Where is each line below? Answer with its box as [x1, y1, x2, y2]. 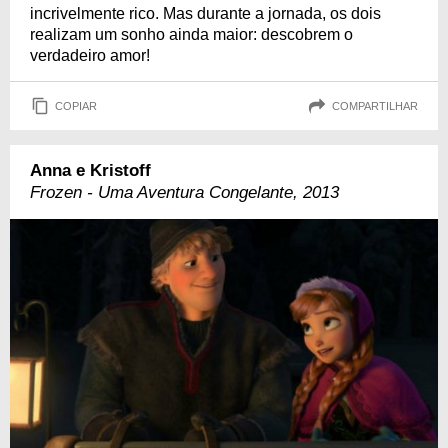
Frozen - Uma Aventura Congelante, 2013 [30, 183, 339, 203]
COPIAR [55, 99, 97, 112]
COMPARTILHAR [332, 99, 418, 112]
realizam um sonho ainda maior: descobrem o [30, 26, 353, 44]
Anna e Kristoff [30, 161, 151, 181]
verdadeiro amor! [30, 47, 150, 65]
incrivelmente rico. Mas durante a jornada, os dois [30, 5, 381, 23]
